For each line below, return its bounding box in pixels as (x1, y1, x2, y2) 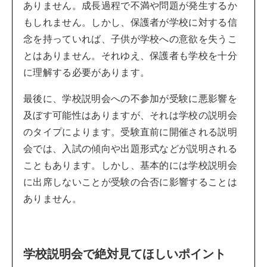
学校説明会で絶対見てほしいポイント (23, 247, 226, 262)
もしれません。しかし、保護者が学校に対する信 (23, 16, 238, 29)
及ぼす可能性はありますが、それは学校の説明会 (23, 109, 238, 122)
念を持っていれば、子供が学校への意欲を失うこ (23, 33, 238, 45)
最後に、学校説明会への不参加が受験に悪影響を (23, 92, 238, 105)
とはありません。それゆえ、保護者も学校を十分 (23, 49, 238, 62)
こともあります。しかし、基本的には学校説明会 (23, 159, 238, 172)
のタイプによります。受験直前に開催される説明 (23, 126, 238, 138)
